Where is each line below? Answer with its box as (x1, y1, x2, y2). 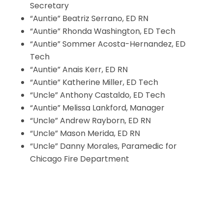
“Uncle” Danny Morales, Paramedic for (29, 140, 177, 152)
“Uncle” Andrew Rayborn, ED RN (29, 115, 151, 126)
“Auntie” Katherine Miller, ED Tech (29, 77, 158, 88)
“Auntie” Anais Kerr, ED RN (29, 64, 128, 75)
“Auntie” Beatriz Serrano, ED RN (29, 13, 148, 24)
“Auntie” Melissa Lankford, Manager (29, 102, 165, 113)
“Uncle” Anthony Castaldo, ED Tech (29, 89, 165, 101)
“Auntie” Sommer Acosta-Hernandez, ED (29, 38, 186, 50)
